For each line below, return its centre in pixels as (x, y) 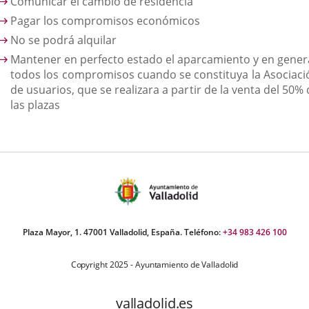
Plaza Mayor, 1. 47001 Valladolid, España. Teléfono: (122, 232)
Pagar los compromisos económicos (105, 21)
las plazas (35, 105)
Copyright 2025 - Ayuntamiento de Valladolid (154, 265)
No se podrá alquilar (63, 40)
